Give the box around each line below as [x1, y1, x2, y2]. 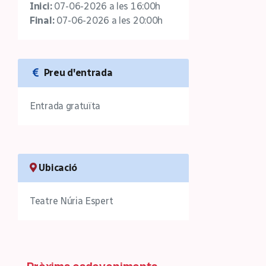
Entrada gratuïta [30, 100, 101, 112]
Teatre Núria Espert [30, 195, 113, 207]
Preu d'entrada [42, 67, 113, 78]
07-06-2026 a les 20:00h [54, 15, 163, 26]
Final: [30, 15, 55, 26]
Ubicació [39, 162, 78, 173]
